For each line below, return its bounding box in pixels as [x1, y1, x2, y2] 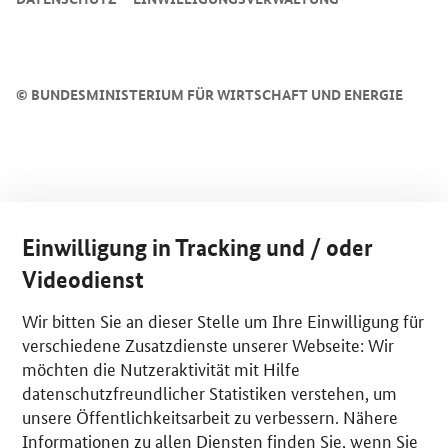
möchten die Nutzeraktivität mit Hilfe [22, 356, 301, 380]
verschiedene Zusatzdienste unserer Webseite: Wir [22, 332, 395, 356]
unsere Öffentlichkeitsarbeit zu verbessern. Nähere [22, 404, 399, 428]
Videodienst [22, 265, 145, 294]
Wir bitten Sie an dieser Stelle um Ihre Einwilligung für [22, 308, 425, 332]
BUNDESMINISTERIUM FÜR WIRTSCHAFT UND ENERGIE [28, 84, 403, 105]
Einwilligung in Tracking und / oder [22, 233, 374, 262]
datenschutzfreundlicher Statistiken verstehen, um [22, 380, 398, 404]
